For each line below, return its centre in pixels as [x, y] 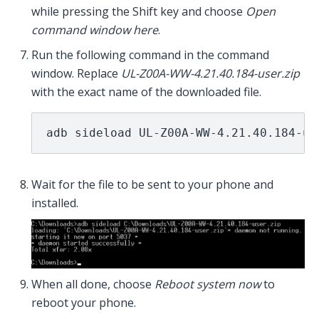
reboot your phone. [84, 302]
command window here [95, 30]
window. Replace [76, 73]
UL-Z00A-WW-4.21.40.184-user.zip [210, 73]
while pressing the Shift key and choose [138, 11]
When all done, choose [93, 284]
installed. [55, 203]
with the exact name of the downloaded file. [146, 91]
